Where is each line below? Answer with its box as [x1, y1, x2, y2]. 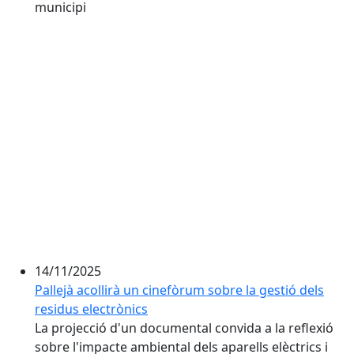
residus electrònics [35, 300, 148, 318]
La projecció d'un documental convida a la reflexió [35, 319, 333, 337]
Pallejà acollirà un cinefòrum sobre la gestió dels [35, 281, 324, 299]
